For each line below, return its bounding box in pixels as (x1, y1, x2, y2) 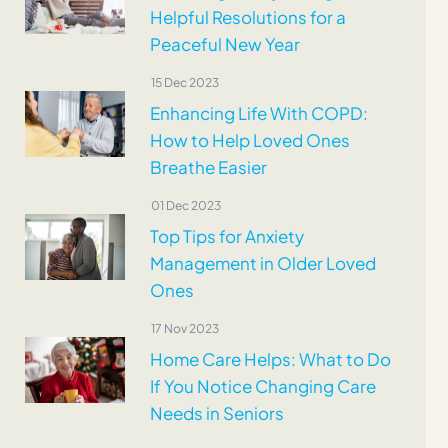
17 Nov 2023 (150, 321, 219, 337)
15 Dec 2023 (150, 75, 219, 91)
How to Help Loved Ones (149, 129, 350, 152)
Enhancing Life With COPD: (149, 102, 368, 125)
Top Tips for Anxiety (149, 225, 304, 248)
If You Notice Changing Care (149, 375, 376, 398)
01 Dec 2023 (150, 198, 221, 214)
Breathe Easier (149, 156, 267, 179)
